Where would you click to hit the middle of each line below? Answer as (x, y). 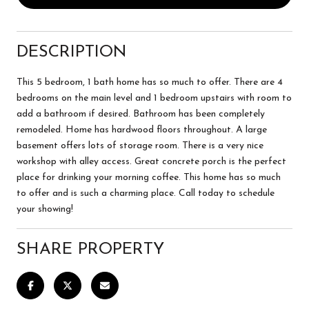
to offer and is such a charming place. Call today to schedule (146, 193)
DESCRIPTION (72, 52)
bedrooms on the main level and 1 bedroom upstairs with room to (154, 98)
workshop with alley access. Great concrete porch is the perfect (151, 161)
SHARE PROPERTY (90, 249)
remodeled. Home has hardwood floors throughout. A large (142, 130)
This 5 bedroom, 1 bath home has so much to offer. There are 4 (150, 82)
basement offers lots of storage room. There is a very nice (140, 146)
